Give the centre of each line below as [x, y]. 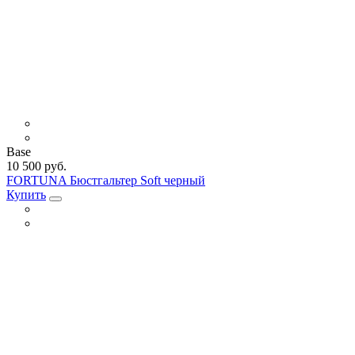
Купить [26, 194]
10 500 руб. [36, 166]
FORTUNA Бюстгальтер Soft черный [106, 180]
